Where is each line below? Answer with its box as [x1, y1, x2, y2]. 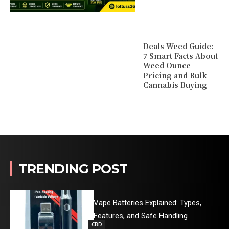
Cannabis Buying [143, 80, 207, 90]
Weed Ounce [143, 60, 191, 71]
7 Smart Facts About [143, 51, 218, 61]
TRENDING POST [18, 161, 128, 177]
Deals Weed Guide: [143, 41, 213, 52]
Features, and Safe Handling [94, 211, 188, 221]
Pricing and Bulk [143, 70, 207, 81]
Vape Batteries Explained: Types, [94, 198, 202, 208]
